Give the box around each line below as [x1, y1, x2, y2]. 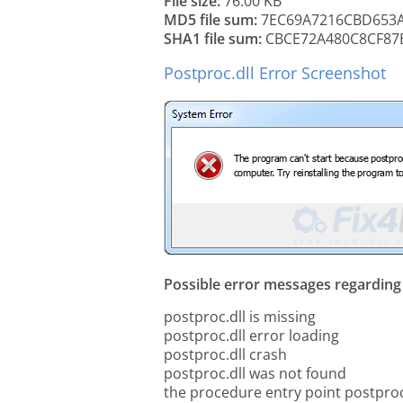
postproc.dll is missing [164, 307, 316, 327]
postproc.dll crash [164, 345, 287, 364]
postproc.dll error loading [164, 326, 339, 345]
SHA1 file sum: [164, 29, 262, 49]
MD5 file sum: [164, 10, 257, 30]
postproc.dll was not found [164, 363, 346, 383]
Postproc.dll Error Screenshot [164, 62, 386, 84]
